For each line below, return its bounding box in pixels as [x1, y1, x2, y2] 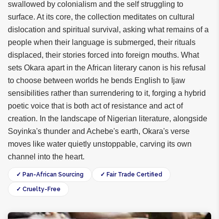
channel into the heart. [8, 153, 85, 161]
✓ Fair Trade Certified [100, 171, 162, 178]
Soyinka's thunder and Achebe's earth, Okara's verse [8, 127, 190, 135]
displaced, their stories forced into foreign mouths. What [8, 51, 199, 59]
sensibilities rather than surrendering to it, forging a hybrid [8, 89, 206, 97]
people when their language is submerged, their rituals [8, 38, 196, 46]
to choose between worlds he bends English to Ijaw [8, 76, 185, 85]
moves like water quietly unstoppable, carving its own [8, 140, 192, 148]
